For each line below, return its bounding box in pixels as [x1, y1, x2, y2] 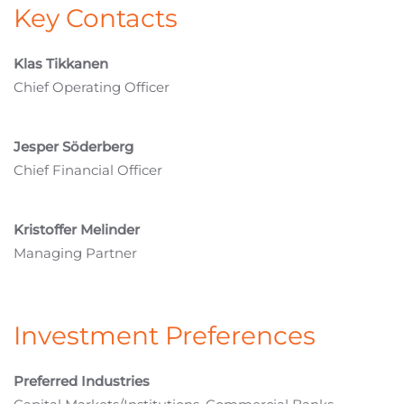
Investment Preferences [14, 320, 316, 352]
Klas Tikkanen [14, 55, 108, 73]
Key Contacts [14, 3, 178, 34]
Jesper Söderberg [14, 138, 133, 156]
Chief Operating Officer [14, 78, 170, 96]
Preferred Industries [14, 372, 150, 390]
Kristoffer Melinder [14, 221, 140, 239]
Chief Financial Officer [14, 161, 162, 179]
